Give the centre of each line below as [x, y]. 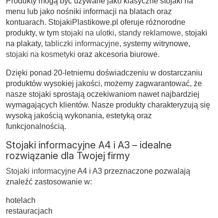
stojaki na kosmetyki [41, 54]
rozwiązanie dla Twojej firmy [68, 155]
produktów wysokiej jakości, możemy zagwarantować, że [104, 83]
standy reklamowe [150, 33]
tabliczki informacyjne [82, 43]
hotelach [21, 200]
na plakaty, [25, 43]
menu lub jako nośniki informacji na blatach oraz [89, 11]
